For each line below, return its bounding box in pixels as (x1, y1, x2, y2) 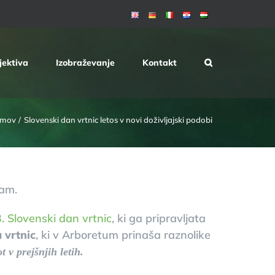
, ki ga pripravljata (111, 211, 206, 225)
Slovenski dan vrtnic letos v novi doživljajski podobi (24, 114, 212, 125)
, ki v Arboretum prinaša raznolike (35, 228, 211, 242)
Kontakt (142, 57, 177, 68)
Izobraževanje (56, 57, 115, 68)
